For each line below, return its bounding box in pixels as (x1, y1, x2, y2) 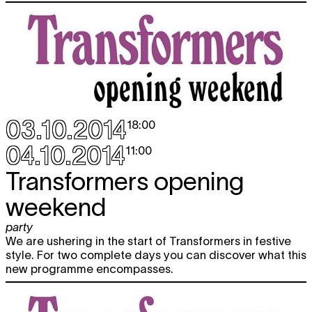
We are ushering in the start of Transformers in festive (6, 235, 291, 248)
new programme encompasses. (6, 263, 173, 276)
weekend (6, 193, 107, 221)
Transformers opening (6, 167, 244, 196)
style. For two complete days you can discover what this (6, 249, 306, 262)
